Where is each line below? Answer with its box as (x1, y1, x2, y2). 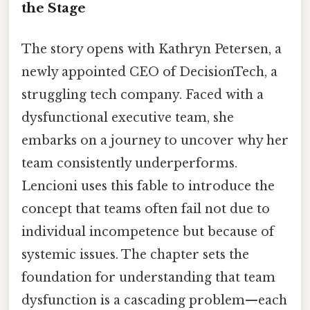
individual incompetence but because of (21, 224, 274, 240)
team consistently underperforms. (21, 156, 237, 172)
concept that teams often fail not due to (21, 201, 270, 217)
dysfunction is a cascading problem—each (21, 293, 287, 309)
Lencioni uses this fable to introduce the (21, 179, 275, 194)
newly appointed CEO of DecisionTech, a (21, 64, 277, 80)
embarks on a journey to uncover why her (21, 133, 289, 149)
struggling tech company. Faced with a (21, 87, 264, 103)
